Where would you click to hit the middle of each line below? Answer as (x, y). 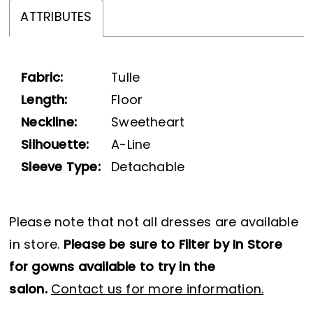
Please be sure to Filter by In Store (173, 246)
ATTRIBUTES (56, 18)
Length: (44, 101)
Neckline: (49, 123)
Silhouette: (55, 145)
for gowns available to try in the (112, 268)
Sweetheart (148, 123)
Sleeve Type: (61, 168)
